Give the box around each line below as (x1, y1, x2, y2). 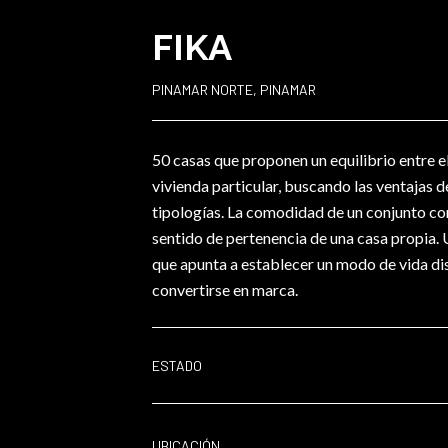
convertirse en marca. (152, 280, 298, 299)
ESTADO (152, 357, 202, 374)
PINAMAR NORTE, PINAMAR (152, 81, 316, 98)
